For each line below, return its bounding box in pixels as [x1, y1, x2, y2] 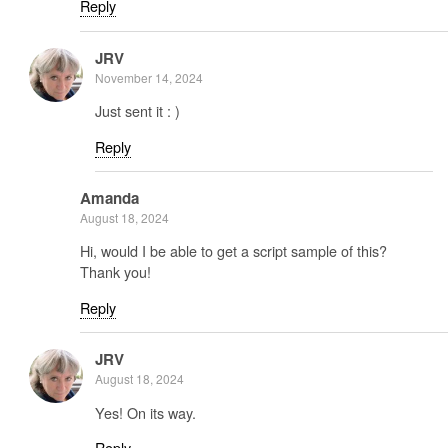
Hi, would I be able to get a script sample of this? [80, 240, 387, 262]
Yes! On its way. [95, 401, 196, 423]
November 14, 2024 [95, 68, 203, 86]
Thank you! [80, 261, 151, 283]
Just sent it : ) [95, 100, 180, 122]
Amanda [80, 187, 139, 210]
